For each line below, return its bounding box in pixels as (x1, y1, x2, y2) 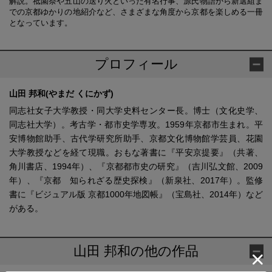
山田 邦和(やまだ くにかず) (9, 89, 114, 99)
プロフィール (94, 56, 178, 72)
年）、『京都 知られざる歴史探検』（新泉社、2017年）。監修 (9, 175, 263, 186)
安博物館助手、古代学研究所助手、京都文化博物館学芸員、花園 (9, 134, 263, 144)
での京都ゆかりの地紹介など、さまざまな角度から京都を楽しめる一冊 (9, 7, 263, 17)
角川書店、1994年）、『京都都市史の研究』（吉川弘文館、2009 (9, 161, 263, 172)
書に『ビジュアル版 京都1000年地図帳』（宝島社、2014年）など (9, 189, 263, 200)
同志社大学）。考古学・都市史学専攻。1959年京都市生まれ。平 (9, 120, 263, 130)
